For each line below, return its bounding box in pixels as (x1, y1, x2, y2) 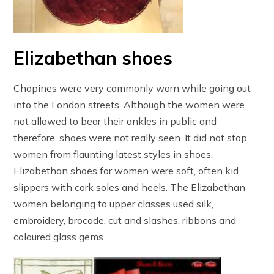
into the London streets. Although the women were (13, 98, 245, 111)
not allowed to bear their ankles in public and (13, 115, 217, 128)
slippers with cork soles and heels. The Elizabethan (13, 181, 246, 194)
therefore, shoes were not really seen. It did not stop (13, 131, 248, 144)
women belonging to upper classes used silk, (13, 198, 214, 210)
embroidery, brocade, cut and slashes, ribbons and (13, 214, 237, 227)
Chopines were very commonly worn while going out (13, 82, 251, 95)
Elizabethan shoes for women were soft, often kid (13, 165, 239, 177)
